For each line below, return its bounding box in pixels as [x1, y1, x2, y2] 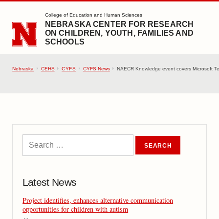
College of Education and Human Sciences [44, 12, 142, 18]
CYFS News [83, 66, 110, 71]
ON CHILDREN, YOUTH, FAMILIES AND [44, 29, 194, 38]
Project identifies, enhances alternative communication [22, 195, 174, 205]
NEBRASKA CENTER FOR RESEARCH [44, 20, 194, 29]
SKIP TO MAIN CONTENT [12, 9, 89, 17]
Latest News [22, 176, 77, 188]
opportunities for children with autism [22, 204, 129, 214]
